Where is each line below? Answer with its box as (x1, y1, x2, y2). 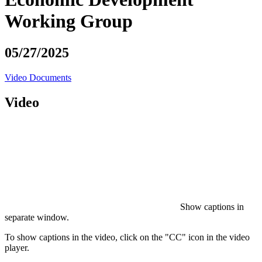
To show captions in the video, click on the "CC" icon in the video (5, 232, 250, 242)
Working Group (5, 11, 133, 32)
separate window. (5, 212, 69, 222)
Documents (29, 72, 71, 82)
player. (5, 242, 29, 253)
